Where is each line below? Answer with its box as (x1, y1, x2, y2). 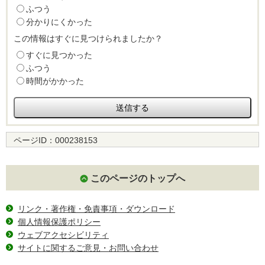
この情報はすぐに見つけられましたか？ (14, 33, 163, 43)
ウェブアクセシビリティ (18, 230, 109, 240)
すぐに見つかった (26, 50, 92, 60)
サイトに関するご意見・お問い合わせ (18, 243, 159, 253)
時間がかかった (26, 76, 84, 86)
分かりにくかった (26, 17, 92, 27)
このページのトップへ (91, 173, 185, 183)
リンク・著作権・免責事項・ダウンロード (18, 203, 175, 214)
